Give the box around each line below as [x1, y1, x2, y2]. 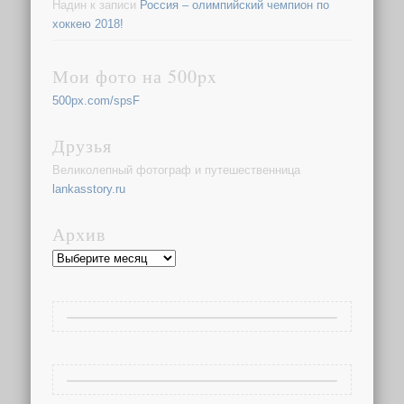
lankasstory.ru [52, 182, 126, 197]
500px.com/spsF [52, 94, 141, 108]
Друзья [52, 133, 113, 159]
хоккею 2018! [52, 16, 124, 31]
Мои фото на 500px [52, 64, 218, 89]
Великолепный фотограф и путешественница [52, 163, 301, 178]
